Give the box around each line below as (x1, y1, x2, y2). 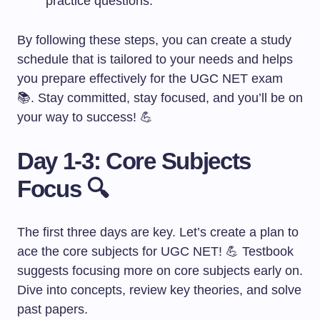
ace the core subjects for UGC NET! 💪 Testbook (17, 244, 294, 259)
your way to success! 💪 (17, 110, 153, 124)
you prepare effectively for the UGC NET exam (17, 71, 283, 86)
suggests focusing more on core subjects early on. (17, 264, 303, 278)
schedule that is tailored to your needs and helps (17, 52, 293, 66)
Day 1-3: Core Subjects (17, 148, 251, 174)
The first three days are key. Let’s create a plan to (17, 225, 299, 239)
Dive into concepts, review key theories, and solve (17, 283, 301, 297)
